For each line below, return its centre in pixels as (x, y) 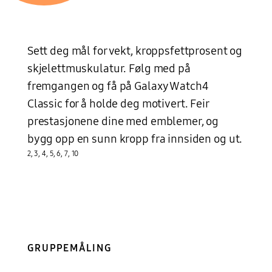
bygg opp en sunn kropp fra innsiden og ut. (135, 139)
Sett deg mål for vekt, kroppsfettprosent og (135, 51)
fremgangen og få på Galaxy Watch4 (118, 87)
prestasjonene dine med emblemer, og (123, 122)
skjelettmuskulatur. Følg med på (109, 69)
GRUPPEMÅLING (69, 248)
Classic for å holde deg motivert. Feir (118, 104)
